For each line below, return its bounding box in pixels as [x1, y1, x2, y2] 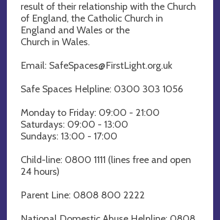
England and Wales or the [21, 24, 130, 36]
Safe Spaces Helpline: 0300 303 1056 [21, 82, 183, 95]
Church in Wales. [21, 35, 90, 48]
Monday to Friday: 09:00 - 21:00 [21, 106, 160, 118]
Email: [21, 59, 49, 71]
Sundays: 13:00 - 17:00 [21, 130, 117, 142]
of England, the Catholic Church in [21, 12, 163, 24]
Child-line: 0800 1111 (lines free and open [21, 153, 191, 165]
